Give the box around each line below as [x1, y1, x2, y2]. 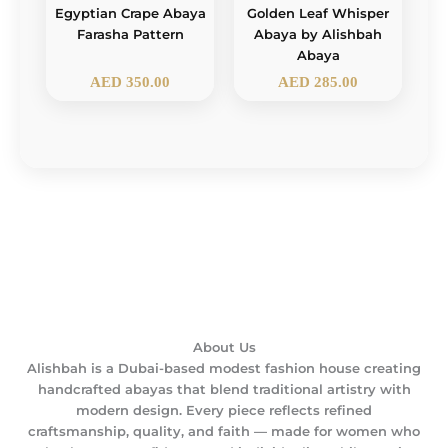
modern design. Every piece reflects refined [76, 402, 372, 418]
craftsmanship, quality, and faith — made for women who [28, 423, 420, 439]
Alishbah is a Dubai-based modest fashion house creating [27, 360, 421, 376]
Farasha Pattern [76, 27, 184, 43]
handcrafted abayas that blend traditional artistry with [37, 381, 411, 397]
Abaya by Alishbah [254, 27, 382, 43]
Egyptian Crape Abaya [54, 6, 206, 22]
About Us [192, 339, 256, 355]
